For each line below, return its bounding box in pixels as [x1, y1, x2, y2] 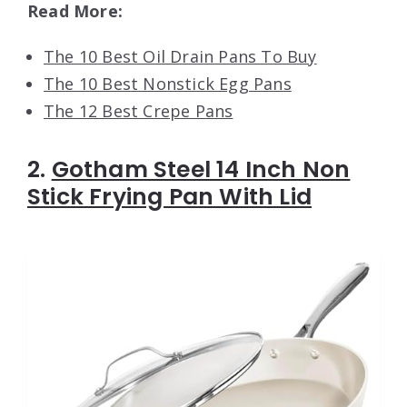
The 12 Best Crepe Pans [44, 100, 233, 123]
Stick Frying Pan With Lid [27, 181, 312, 213]
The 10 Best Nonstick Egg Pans [44, 73, 292, 95]
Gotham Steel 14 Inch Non [51, 154, 351, 186]
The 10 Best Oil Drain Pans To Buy [44, 45, 317, 68]
